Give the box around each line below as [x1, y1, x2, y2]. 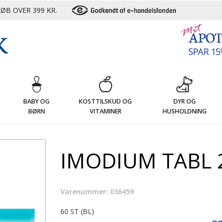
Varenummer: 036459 [60, 187, 134, 196]
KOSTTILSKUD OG [79, 97, 132, 106]
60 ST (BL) [60, 207, 94, 216]
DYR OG [173, 97, 196, 106]
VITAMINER [89, 107, 121, 115]
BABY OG [23, 97, 50, 106]
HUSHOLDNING [162, 107, 207, 115]
